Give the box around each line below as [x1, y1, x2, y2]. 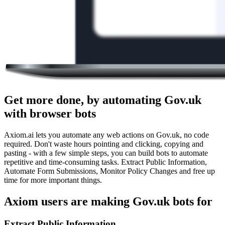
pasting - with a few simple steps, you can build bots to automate [4, 149, 208, 158]
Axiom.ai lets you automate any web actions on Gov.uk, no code [4, 131, 209, 140]
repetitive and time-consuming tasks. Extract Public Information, [4, 158, 207, 167]
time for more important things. [4, 176, 102, 185]
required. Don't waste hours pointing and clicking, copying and [4, 140, 203, 149]
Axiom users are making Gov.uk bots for [4, 195, 212, 208]
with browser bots [4, 107, 96, 121]
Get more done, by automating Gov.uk [4, 93, 201, 107]
